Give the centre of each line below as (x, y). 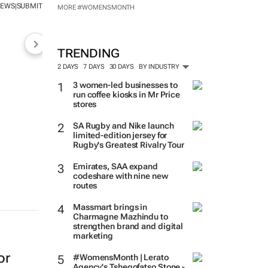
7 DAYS (94, 67)
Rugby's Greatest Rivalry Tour (129, 145)
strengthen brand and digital (128, 226)
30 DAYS (121, 67)
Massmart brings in (110, 207)
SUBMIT (29, 6)
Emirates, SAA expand (115, 166)
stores (85, 104)
